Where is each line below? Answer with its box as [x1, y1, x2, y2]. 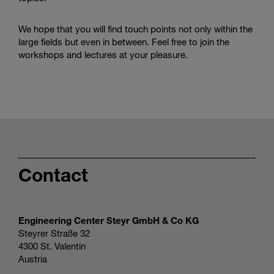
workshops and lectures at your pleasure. [18, 48, 188, 60]
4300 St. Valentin [18, 240, 86, 251]
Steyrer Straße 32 [18, 227, 90, 239]
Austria [18, 253, 47, 264]
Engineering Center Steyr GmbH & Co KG [18, 214, 199, 226]
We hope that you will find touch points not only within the [18, 23, 253, 34]
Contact [18, 163, 88, 186]
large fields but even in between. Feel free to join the [18, 35, 229, 47]
